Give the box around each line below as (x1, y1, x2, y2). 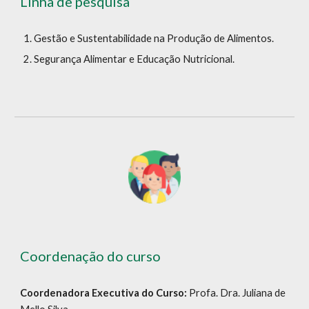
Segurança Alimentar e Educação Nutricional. (34, 53, 235, 66)
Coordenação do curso (20, 247, 161, 264)
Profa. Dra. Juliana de (189, 286, 286, 299)
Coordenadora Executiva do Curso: (20, 286, 190, 299)
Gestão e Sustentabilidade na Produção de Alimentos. (34, 32, 275, 45)
